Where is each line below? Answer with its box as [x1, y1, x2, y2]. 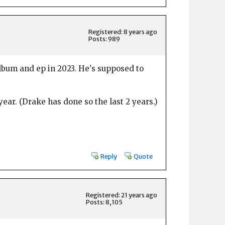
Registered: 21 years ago [86, 190, 157, 199]
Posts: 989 [88, 35, 120, 43]
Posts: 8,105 [86, 197, 123, 206]
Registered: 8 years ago [88, 28, 157, 36]
